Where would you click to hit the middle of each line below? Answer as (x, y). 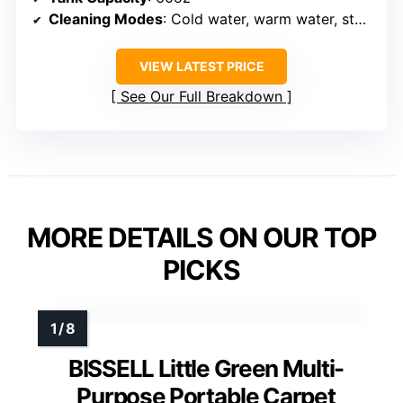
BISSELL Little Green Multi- (206, 368)
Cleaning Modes (106, 18)
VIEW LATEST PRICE (201, 66)
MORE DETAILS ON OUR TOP (201, 237)
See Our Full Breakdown (201, 96)
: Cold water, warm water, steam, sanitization (259, 18)
